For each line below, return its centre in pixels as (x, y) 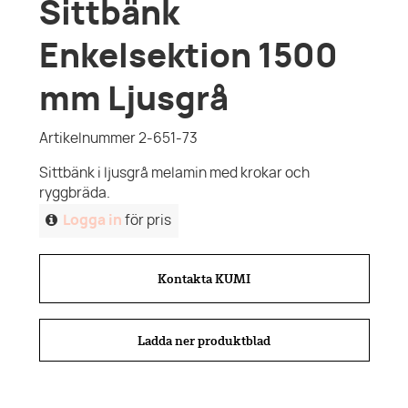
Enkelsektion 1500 (188, 57)
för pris (147, 220)
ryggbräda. (74, 194)
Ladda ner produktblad (204, 341)
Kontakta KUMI (204, 278)
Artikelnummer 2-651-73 (118, 138)
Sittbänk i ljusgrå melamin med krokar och (174, 174)
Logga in (92, 220)
